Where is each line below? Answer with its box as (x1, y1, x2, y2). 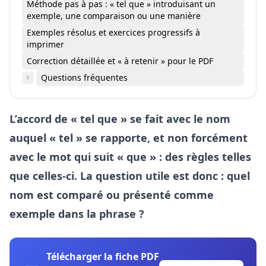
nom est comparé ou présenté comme (9, 188, 214, 202)
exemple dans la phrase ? (9, 207, 144, 221)
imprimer (27, 39, 64, 50)
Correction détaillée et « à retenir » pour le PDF (27, 55, 213, 67)
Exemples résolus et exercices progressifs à (27, 27, 200, 39)
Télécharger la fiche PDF (46, 250, 159, 264)
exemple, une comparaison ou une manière (27, 10, 201, 22)
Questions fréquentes (41, 72, 128, 84)
